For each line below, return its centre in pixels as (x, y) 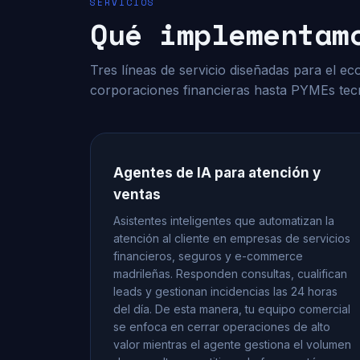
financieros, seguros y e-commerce (208, 256)
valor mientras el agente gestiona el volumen (232, 344)
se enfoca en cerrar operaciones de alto (222, 327)
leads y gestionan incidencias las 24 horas (225, 291)
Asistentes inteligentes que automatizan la (224, 221)
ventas (137, 194)
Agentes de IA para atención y (217, 173)
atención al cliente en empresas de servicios (232, 238)
